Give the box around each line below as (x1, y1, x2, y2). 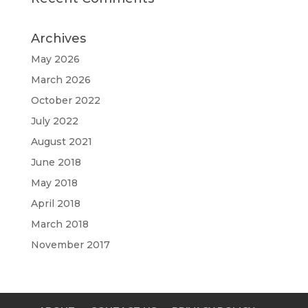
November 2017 (30, 239, 110, 251)
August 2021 (30, 135, 92, 148)
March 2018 (30, 218, 89, 230)
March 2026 (30, 74, 91, 86)
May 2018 (30, 177, 78, 189)
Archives (30, 31, 86, 46)
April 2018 (30, 197, 80, 210)
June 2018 (30, 156, 81, 168)
